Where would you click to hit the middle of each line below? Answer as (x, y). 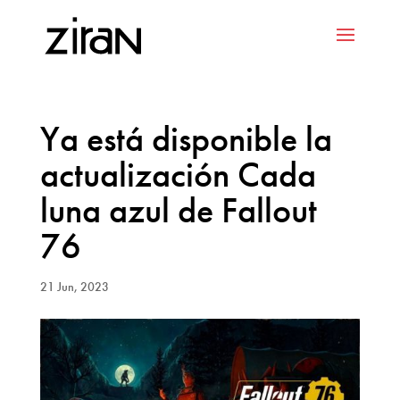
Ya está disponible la (186, 139)
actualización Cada (178, 175)
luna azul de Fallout (178, 210)
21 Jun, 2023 (74, 287)
